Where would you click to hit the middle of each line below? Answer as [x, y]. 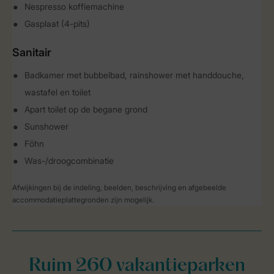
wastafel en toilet [57, 92]
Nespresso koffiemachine [74, 6]
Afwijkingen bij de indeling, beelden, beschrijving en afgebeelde [119, 187]
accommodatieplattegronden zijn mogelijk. [83, 200]
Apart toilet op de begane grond [86, 109]
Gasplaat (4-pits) [57, 24]
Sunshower [46, 126]
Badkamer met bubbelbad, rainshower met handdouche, [134, 75]
